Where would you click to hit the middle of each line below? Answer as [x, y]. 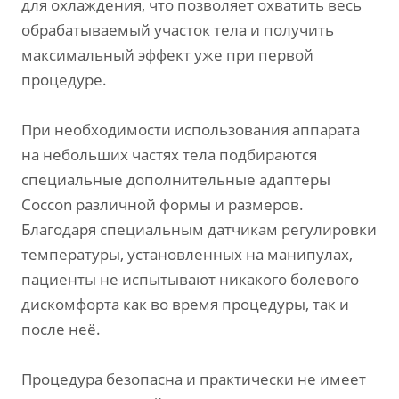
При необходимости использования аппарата [191, 130]
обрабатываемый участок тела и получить [178, 30]
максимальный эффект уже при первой [167, 55]
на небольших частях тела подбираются [169, 155]
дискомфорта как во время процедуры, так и [185, 305]
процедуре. [64, 80]
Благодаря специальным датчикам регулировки [199, 230]
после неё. [61, 330]
